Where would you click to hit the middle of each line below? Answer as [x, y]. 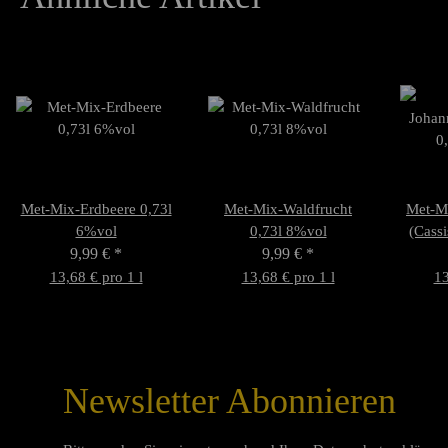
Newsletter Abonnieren [229, 400]
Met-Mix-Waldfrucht [288, 208]
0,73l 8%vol [288, 230]
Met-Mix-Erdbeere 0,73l [96, 208]
